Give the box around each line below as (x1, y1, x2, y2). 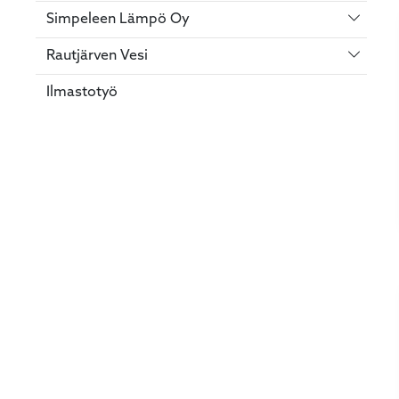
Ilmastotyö (46, 85, 118, 100)
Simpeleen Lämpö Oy (46, 12, 190, 27)
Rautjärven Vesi (46, 48, 148, 63)
